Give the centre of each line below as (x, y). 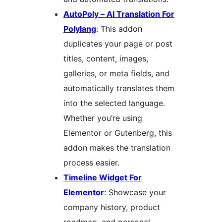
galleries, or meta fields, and (116, 74)
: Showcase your (135, 193)
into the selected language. (114, 103)
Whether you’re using (103, 118)
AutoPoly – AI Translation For (119, 14)
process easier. (91, 163)
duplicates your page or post (118, 44)
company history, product (112, 207)
